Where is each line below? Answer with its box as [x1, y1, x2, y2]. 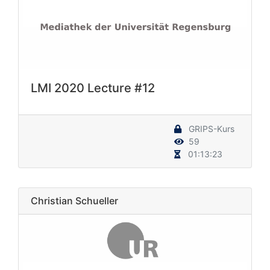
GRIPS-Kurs [186, 123, 234, 134]
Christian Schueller [31, 194, 118, 207]
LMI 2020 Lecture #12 [31, 80, 155, 95]
